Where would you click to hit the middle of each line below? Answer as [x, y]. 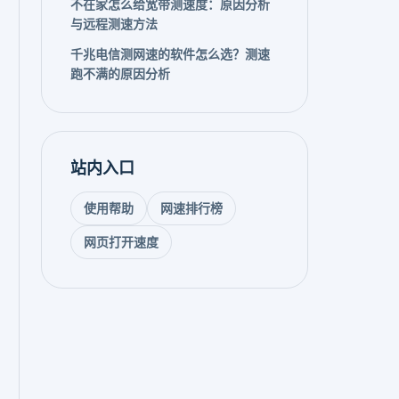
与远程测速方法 [114, 24]
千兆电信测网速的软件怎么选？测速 [170, 54]
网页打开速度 [121, 242]
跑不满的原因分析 [120, 74]
